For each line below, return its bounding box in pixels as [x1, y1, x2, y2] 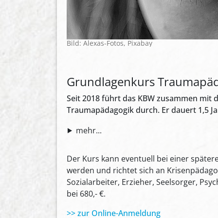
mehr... [75, 125, 102, 136]
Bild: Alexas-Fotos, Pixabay [67, 38, 152, 48]
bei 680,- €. [67, 188, 106, 199]
